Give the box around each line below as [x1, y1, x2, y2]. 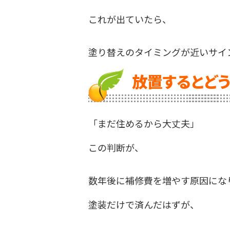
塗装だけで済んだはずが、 [88, 197, 199, 211]
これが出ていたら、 [88, 12, 171, 26]
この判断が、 [88, 140, 144, 154]
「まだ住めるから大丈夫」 [88, 116, 199, 130]
